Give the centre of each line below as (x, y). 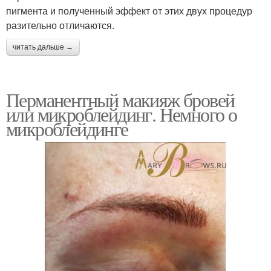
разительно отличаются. (60, 25)
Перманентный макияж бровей (120, 99)
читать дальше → (43, 47)
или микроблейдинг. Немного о (122, 114)
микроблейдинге (67, 128)
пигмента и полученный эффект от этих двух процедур (129, 10)
